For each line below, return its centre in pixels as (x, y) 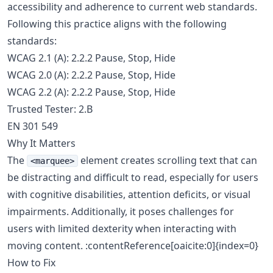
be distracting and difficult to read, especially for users (133, 177)
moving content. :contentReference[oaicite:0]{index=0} (133, 246)
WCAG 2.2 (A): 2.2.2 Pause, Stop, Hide (91, 92)
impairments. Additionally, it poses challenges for (121, 211)
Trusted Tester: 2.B (50, 109)
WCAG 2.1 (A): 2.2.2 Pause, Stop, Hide (91, 58)
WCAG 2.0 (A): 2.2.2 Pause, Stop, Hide (91, 75)
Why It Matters (41, 143)
